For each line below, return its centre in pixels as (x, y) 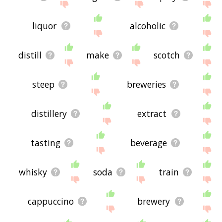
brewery (154, 201)
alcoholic (147, 26)
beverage (149, 142)
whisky (33, 172)
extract (152, 113)
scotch (166, 55)
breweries (146, 84)
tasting (46, 142)
